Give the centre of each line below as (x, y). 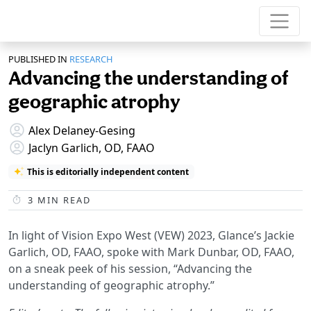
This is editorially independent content (108, 171)
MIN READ (62, 200)
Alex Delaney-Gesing (82, 130)
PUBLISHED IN (38, 59)
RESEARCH (91, 59)
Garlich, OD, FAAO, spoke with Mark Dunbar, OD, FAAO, (151, 252)
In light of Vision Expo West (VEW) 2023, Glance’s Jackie (151, 235)
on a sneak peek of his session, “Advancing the (130, 268)
